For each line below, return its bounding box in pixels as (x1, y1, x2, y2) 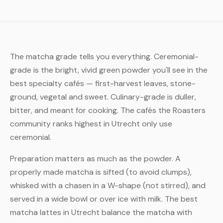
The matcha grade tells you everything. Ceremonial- (10, 51, 199, 62)
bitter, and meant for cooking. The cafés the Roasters (10, 105, 206, 115)
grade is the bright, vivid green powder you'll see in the (10, 65, 208, 75)
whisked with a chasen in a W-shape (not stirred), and (10, 180, 206, 191)
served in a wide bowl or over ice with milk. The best (10, 194, 198, 204)
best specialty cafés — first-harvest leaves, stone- (10, 78, 196, 89)
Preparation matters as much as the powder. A (10, 153, 181, 164)
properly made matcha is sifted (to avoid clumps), (10, 167, 192, 177)
